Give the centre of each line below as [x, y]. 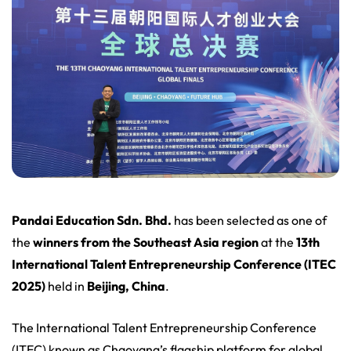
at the [277, 242]
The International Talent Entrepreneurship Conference [164, 327]
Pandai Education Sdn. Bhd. [92, 220]
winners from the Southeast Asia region [146, 242]
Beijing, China [126, 286]
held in [66, 286]
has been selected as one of [249, 220]
